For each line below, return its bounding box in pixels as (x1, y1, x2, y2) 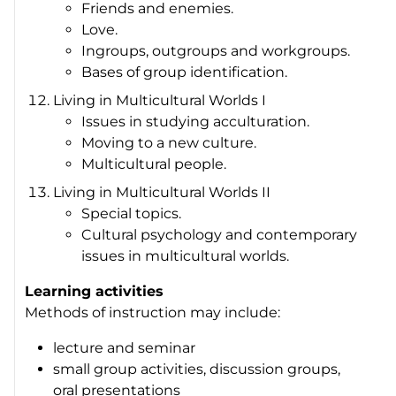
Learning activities (25, 282, 164, 300)
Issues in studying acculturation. (81, 112, 310, 130)
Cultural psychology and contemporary (81, 225, 358, 243)
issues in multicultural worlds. (81, 247, 290, 264)
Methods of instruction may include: (25, 303, 281, 321)
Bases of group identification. (81, 63, 288, 80)
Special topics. (81, 204, 182, 222)
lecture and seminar (53, 339, 196, 356)
